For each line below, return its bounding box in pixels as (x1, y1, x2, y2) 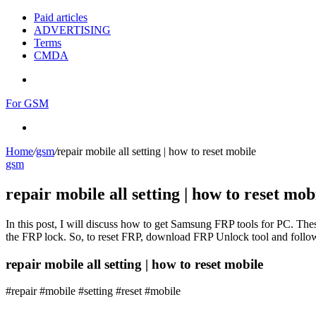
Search (33, 121, 63, 133)
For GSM (6, 97, 49, 109)
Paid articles (34, 11, 87, 23)
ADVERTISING (34, 24, 111, 36)
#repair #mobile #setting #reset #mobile (6, 285, 181, 298)
